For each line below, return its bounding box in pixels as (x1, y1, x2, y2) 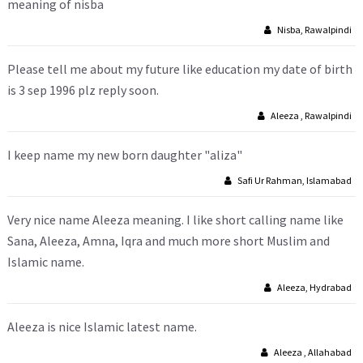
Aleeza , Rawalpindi (269, 109, 352, 122)
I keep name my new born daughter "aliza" (7, 147, 242, 163)
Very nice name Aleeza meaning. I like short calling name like (7, 211, 344, 228)
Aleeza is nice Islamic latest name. (7, 318, 197, 335)
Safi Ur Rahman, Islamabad (236, 174, 352, 186)
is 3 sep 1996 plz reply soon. (7, 82, 159, 98)
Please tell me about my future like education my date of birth (7, 61, 352, 77)
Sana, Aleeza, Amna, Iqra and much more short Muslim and (7, 233, 330, 249)
